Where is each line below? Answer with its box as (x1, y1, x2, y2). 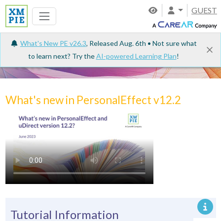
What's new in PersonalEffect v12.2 (5, 93, 181, 107)
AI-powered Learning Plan (96, 51, 177, 60)
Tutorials (10, 52, 71, 70)
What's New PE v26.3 (20, 38, 86, 47)
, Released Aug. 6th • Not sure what (86, 38, 197, 47)
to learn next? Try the (28, 51, 96, 60)
